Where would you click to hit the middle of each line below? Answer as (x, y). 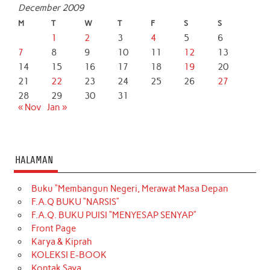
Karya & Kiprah (61, 241)
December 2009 (51, 8)
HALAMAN (34, 160)
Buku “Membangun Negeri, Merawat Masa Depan (130, 188)
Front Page (53, 228)
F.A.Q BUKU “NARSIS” (75, 202)
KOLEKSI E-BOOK (69, 255)
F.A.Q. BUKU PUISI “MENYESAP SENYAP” (114, 215)
